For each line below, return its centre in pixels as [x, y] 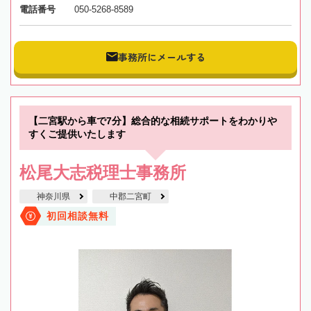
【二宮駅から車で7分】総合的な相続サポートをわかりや [153, 120]
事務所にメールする [161, 57]
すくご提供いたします [77, 134]
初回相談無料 [78, 216]
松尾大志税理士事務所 [103, 172]
